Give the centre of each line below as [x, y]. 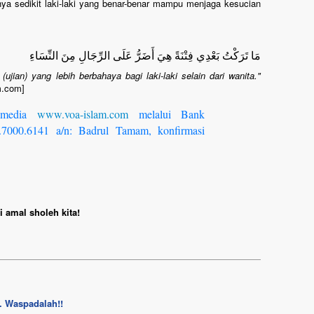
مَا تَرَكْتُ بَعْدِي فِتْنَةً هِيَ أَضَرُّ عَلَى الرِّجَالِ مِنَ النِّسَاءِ [145, 55]
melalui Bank [166, 114]
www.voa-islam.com [83, 114]
